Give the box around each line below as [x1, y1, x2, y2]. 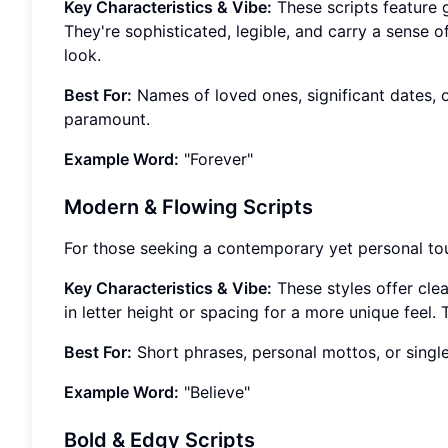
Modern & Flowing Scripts [64, 195, 313, 220]
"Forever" [179, 149, 253, 170]
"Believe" [179, 382, 250, 403]
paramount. [64, 109, 150, 130]
